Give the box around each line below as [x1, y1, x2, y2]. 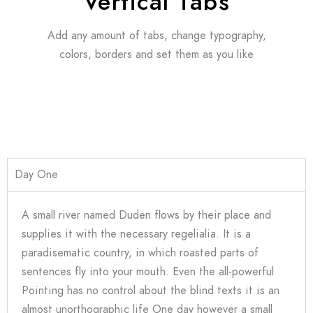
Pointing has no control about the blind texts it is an [22, 283, 279, 298]
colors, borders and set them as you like [59, 47, 254, 62]
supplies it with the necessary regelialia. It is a [22, 226, 251, 242]
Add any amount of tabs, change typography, [47, 28, 266, 43]
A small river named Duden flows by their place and [22, 208, 271, 223]
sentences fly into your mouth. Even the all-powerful [22, 264, 274, 279]
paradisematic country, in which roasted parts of [22, 245, 259, 261]
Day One [15, 167, 58, 182]
